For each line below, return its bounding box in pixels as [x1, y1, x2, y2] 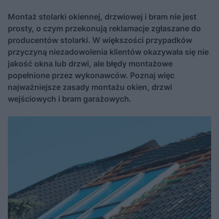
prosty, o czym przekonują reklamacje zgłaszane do [8, 23, 201, 33]
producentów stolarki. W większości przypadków [8, 35, 192, 45]
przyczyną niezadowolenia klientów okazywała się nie [8, 47, 209, 57]
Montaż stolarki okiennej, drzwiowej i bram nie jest [8, 12, 197, 22]
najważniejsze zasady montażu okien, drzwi [8, 82, 172, 92]
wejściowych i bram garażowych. [8, 94, 131, 104]
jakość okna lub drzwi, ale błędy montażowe [8, 59, 173, 68]
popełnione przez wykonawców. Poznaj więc [8, 70, 175, 80]
